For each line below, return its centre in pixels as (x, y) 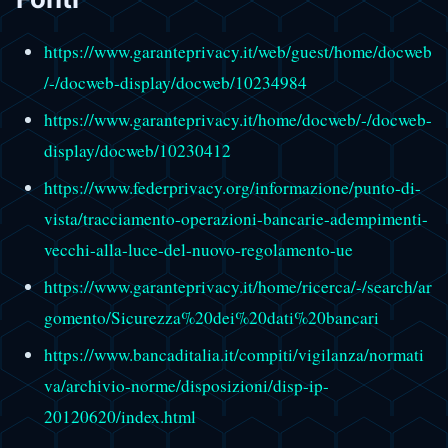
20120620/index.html (119, 417)
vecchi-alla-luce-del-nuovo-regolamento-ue (198, 249)
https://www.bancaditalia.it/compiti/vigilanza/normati (233, 355)
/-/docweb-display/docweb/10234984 (175, 82)
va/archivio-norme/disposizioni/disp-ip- (186, 386)
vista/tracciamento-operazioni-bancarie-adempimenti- (235, 218)
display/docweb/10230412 (137, 150)
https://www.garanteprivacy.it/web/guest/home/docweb (237, 51)
